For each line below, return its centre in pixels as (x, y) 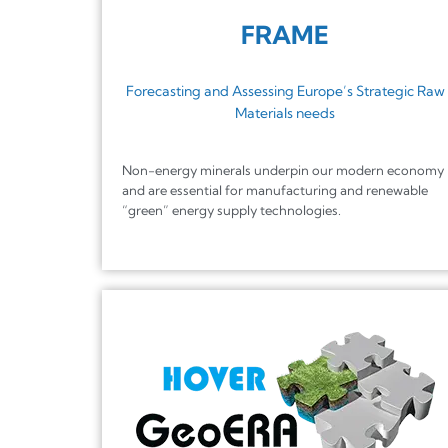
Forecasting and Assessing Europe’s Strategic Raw (285, 90)
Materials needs (285, 112)
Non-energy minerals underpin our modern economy (283, 169)
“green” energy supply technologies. (231, 209)
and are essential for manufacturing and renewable (275, 189)
